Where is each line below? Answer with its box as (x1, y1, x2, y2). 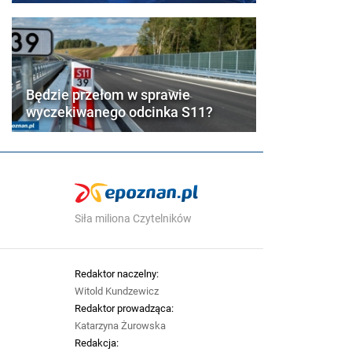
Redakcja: (74, 336, 119, 349)
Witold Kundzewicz (74, 284, 159, 297)
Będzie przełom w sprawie (26, 85, 191, 104)
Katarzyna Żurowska (74, 319, 166, 332)
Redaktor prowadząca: (74, 302, 174, 314)
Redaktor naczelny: (74, 267, 159, 280)
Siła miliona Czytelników (74, 211, 192, 225)
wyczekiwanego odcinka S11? (26, 102, 214, 121)
